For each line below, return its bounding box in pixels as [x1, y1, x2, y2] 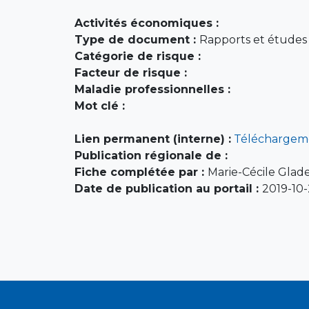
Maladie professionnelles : [74, 82, 230, 96]
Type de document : [74, 32, 199, 46]
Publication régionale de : [74, 148, 228, 162]
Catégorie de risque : [74, 49, 201, 63]
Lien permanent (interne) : [74, 132, 231, 146]
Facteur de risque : [74, 66, 187, 79]
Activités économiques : [74, 16, 219, 30]
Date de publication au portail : [74, 181, 262, 195]
